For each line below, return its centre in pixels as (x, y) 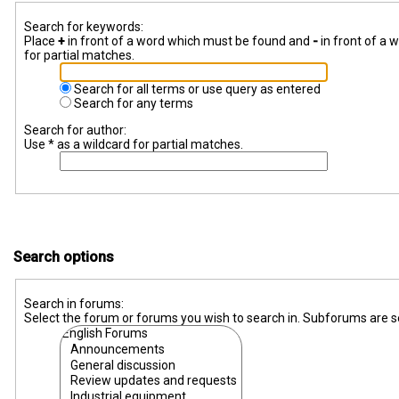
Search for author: (75, 130)
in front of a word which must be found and (188, 41)
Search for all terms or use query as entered (195, 90)
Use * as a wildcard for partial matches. (133, 145)
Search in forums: (73, 304)
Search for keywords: (83, 27)
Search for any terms (132, 104)
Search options (64, 257)
